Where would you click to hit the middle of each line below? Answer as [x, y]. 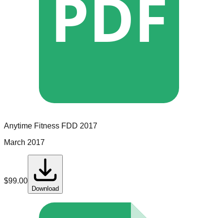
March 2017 [24, 143]
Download [45, 189]
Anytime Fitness [32, 126]
